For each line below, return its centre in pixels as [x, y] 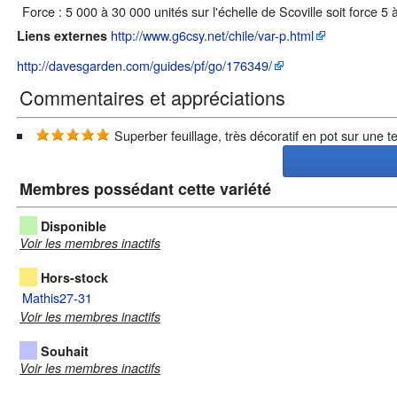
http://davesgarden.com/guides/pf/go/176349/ [144, 65]
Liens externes [62, 35]
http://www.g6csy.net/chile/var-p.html [212, 35]
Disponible [74, 226]
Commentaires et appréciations [152, 97]
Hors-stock [74, 278]
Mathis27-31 [57, 298]
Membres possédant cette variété [145, 188]
